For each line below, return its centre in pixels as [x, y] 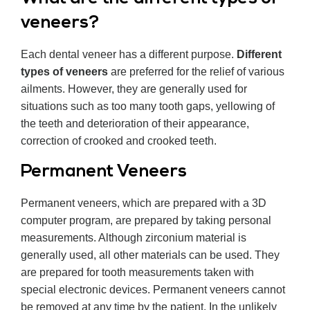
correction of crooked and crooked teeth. [119, 141]
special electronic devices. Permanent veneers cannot [153, 290]
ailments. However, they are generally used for [134, 89]
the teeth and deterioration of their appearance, [135, 124]
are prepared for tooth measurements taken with [137, 273]
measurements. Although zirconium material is [134, 238]
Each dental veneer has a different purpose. [129, 55]
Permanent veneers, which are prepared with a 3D [144, 203]
